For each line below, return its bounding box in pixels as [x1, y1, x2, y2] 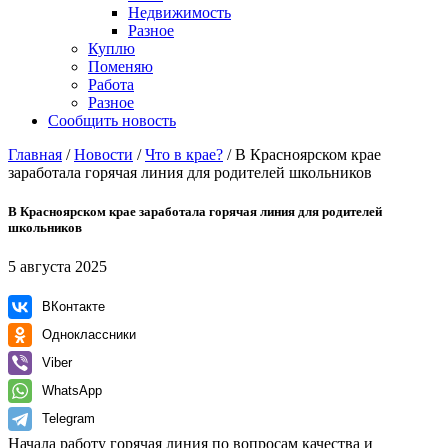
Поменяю [88, 58, 153, 75]
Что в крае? [145, 146, 223, 163]
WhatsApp [42, 383, 102, 399]
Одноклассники [42, 327, 136, 343]
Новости [74, 146, 133, 163]
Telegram [42, 411, 95, 427]
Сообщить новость [48, 112, 176, 129]
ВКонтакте [42, 299, 105, 315]
